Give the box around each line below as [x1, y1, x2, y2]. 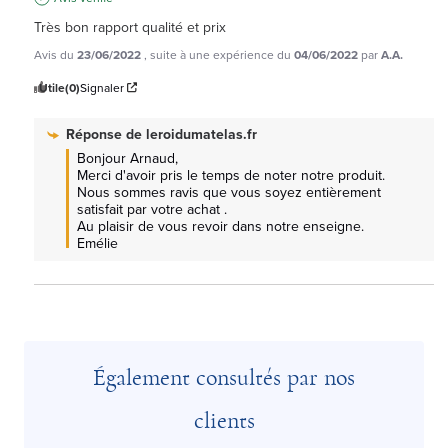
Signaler [80, 78, 124, 97]
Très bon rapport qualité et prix [34, 16, 226, 38]
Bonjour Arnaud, [77, 147, 182, 169]
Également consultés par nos [93, 365, 355, 390]
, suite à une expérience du [144, 45, 294, 64]
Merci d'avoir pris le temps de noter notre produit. [77, 164, 385, 186]
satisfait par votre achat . [77, 198, 227, 220]
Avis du [34, 45, 77, 64]
